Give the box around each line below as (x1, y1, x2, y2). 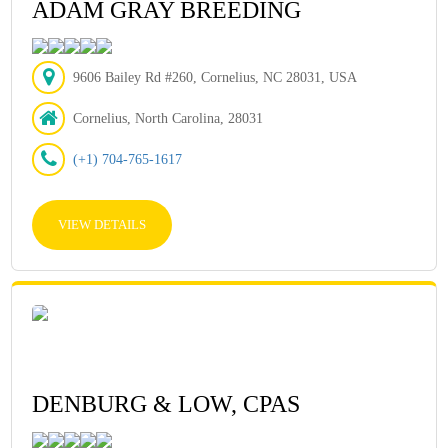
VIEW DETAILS (58, 217, 147, 232)
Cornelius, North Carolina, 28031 (73, 111, 264, 126)
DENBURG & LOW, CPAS (32, 391, 301, 417)
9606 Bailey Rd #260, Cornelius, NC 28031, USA (73, 70, 358, 85)
